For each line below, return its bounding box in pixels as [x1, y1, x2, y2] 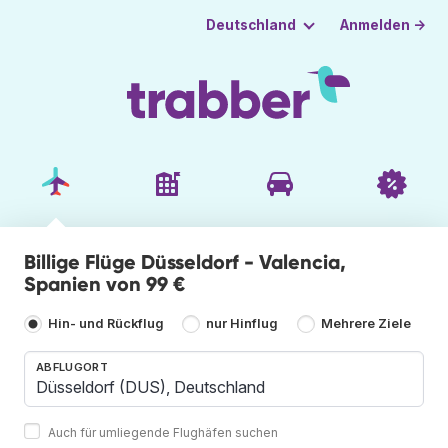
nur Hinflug [206, 316, 279, 332]
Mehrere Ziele [320, 316, 411, 332]
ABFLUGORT [36, 359, 108, 374]
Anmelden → [340, 16, 427, 33]
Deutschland [205, 17, 296, 33]
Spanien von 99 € [24, 271, 185, 296]
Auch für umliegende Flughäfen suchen [48, 424, 278, 440]
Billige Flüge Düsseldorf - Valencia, [24, 249, 346, 274]
